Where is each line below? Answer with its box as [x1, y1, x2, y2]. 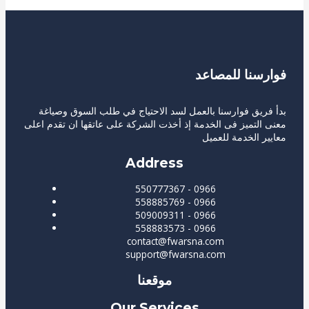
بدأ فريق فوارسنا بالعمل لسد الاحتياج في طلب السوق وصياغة [39, 104, 286, 118]
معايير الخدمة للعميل [202, 130, 286, 144]
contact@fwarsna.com [126, 235, 224, 248]
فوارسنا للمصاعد [195, 66, 286, 83]
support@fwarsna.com [125, 248, 226, 261]
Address [126, 154, 183, 172]
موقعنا [137, 271, 172, 288]
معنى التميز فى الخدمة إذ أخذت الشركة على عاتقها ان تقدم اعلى [24, 117, 286, 131]
